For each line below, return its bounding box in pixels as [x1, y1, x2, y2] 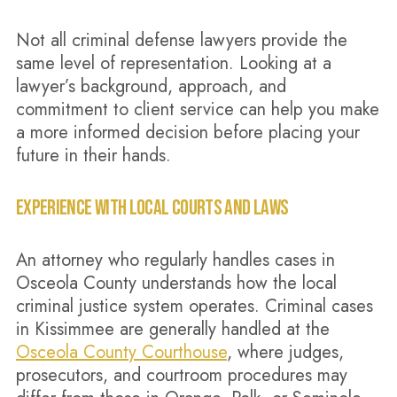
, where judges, [226, 339, 344, 365]
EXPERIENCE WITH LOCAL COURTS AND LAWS [15, 195, 289, 221]
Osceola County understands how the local [15, 270, 337, 296]
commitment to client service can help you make [15, 97, 379, 122]
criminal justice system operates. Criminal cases [15, 293, 373, 319]
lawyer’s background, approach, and [15, 74, 286, 99]
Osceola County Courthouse [15, 339, 227, 365]
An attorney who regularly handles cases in [15, 247, 335, 273]
